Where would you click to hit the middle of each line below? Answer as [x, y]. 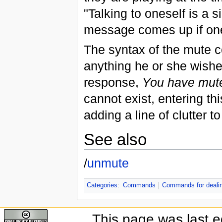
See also [115, 139]
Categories [102, 185]
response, [113, 82]
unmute [108, 163]
